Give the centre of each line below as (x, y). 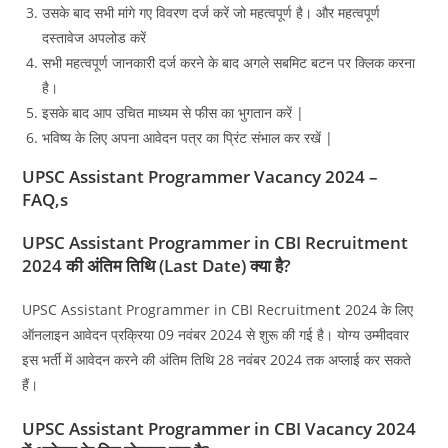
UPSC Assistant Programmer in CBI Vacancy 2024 (219, 429)
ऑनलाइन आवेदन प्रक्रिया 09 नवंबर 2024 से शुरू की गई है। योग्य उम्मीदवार (216, 335)
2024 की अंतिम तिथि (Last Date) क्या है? (157, 266)
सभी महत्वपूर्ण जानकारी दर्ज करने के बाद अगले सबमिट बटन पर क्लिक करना (231, 63)
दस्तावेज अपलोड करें (94, 38)
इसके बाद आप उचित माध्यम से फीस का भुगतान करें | (173, 113)
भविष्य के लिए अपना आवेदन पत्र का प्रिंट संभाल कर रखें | (188, 138)
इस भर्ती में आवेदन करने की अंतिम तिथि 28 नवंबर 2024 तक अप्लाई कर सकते (217, 360)
